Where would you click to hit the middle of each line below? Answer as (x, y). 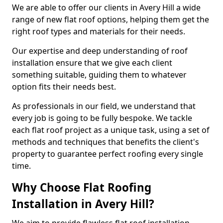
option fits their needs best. (64, 87)
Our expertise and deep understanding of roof (100, 51)
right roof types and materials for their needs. (99, 31)
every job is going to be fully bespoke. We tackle (102, 118)
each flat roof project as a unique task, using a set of (111, 130)
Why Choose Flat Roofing (82, 187)
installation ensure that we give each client (92, 63)
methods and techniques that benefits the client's (106, 142)
